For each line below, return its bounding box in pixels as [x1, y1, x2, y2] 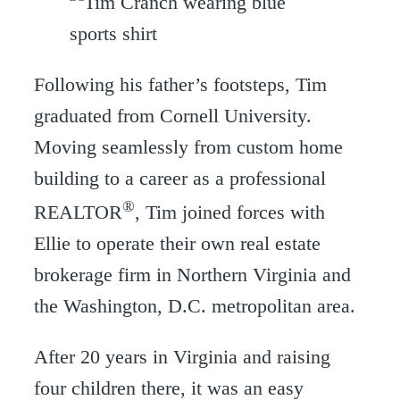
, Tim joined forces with [135, 201, 325, 224]
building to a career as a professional [34, 166, 326, 189]
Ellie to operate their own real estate [34, 232, 321, 255]
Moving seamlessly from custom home [34, 135, 343, 158]
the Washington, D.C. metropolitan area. [34, 295, 355, 318]
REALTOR [34, 201, 122, 224]
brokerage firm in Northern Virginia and [34, 263, 351, 287]
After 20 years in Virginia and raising [34, 346, 330, 369]
